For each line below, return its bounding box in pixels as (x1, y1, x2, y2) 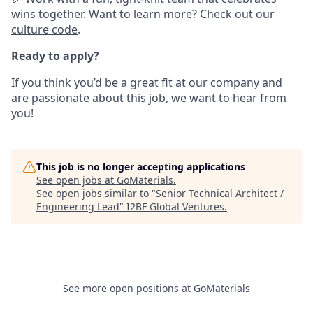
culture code (11, 21, 78, 37)
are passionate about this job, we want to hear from (11, 89, 286, 105)
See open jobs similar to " (36, 186, 156, 200)
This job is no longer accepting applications (36, 159, 245, 173)
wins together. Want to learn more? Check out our (11, 6, 275, 22)
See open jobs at (36, 173, 117, 187)
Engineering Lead (36, 199, 119, 213)
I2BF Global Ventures (126, 199, 224, 213)
